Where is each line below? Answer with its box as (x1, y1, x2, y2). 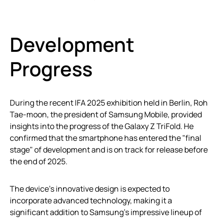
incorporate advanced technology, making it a (10, 195, 172, 206)
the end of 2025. (10, 156, 67, 167)
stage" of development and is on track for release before (10, 144, 208, 155)
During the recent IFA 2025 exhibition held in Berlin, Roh (10, 97, 208, 108)
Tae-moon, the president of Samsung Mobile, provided (10, 109, 202, 120)
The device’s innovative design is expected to (10, 183, 170, 194)
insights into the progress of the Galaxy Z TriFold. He (10, 121, 194, 131)
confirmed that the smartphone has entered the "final (10, 132, 201, 143)
